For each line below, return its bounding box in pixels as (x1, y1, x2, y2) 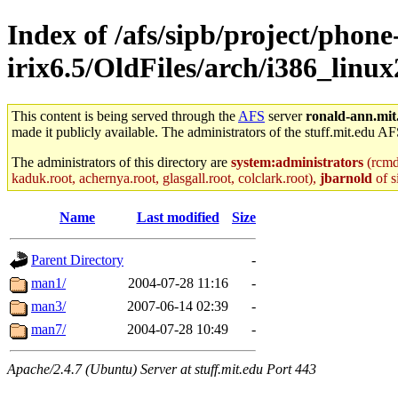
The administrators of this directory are (12, 154, 231, 170)
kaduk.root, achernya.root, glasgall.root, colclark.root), (12, 170, 320, 186)
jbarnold (320, 170, 372, 186)
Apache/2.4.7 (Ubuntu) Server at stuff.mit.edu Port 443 (7, 361, 316, 377)
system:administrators (231, 154, 363, 170)
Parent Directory (31, 251, 123, 267)
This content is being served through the (12, 107, 238, 123)
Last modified (136, 209, 219, 225)
